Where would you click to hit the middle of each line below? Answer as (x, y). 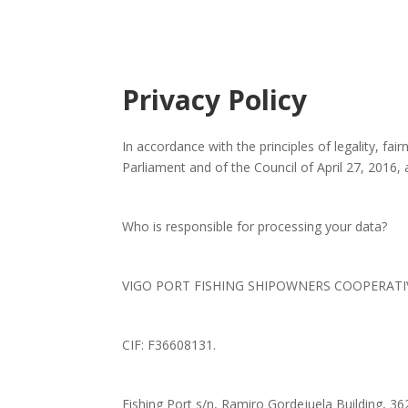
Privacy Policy (215, 99)
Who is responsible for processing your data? (255, 226)
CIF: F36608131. (169, 344)
